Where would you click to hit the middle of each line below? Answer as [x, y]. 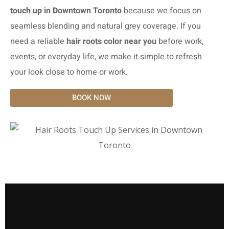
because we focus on [162, 10]
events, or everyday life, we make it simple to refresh [106, 56]
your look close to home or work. [69, 72]
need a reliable [38, 41]
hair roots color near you [111, 41]
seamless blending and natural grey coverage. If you [106, 26]
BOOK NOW [91, 97]
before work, [180, 41]
